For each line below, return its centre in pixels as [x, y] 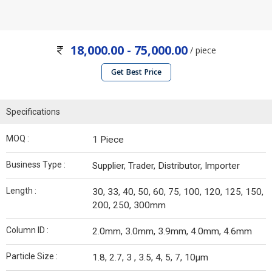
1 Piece [108, 140]
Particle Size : [32, 257]
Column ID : [27, 230]
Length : [21, 191]
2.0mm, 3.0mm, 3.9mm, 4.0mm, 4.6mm [172, 232]
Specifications [33, 112]
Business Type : [36, 165]
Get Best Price [136, 72]
